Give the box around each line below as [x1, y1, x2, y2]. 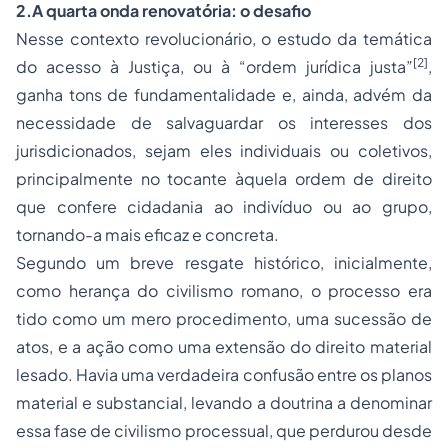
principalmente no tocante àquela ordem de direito [16, 168, 432, 189]
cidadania [127, 196, 204, 217]
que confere [16, 196, 128, 217]
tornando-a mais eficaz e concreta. [16, 224, 279, 245]
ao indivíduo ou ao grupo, [203, 196, 433, 217]
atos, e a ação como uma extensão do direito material [16, 336, 432, 357]
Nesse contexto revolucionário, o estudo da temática [16, 28, 432, 49]
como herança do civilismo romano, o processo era [16, 280, 432, 301]
